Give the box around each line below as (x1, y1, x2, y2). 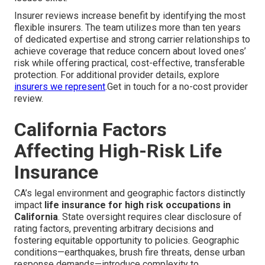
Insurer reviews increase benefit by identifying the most (14, 10, 245, 22)
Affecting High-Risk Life (14, 140, 222, 163)
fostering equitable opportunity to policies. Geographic (14, 235, 239, 247)
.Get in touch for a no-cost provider (105, 81, 248, 93)
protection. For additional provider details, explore (14, 69, 219, 81)
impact (14, 199, 44, 211)
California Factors (14, 118, 167, 141)
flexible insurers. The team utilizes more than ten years (14, 22, 241, 34)
